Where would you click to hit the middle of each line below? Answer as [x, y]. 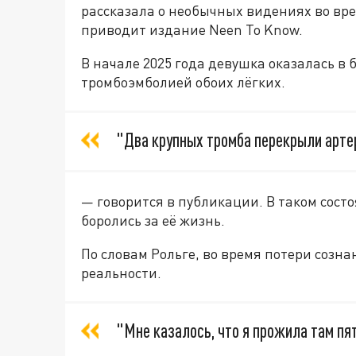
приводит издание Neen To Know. [192, 30]
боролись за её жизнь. [153, 221]
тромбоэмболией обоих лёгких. [183, 82]
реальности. [121, 273]
